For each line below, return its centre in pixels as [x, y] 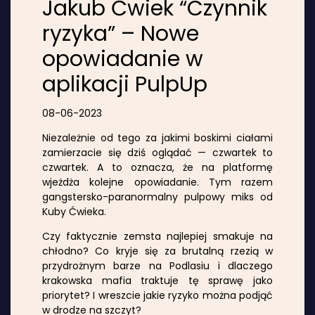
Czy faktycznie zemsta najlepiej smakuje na [157, 236]
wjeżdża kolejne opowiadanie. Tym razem [157, 182]
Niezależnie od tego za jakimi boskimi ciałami [157, 137]
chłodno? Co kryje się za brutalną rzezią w [157, 251]
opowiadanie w [123, 59]
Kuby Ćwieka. [74, 211]
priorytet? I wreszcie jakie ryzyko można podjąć [157, 295]
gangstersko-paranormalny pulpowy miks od [157, 197]
